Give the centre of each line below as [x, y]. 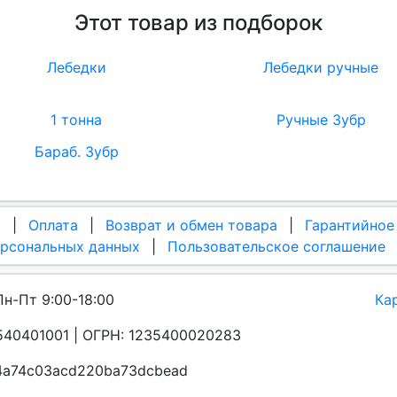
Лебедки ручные [321, 68]
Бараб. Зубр [76, 151]
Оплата [53, 225]
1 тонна [76, 120]
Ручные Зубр [321, 120]
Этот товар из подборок [198, 23]
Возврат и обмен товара [191, 225]
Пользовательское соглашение [276, 246]
